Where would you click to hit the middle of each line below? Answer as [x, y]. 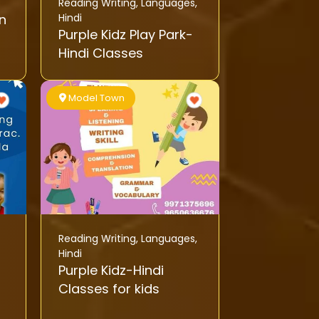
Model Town [97, 98]
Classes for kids [109, 289]
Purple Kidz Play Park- [125, 35]
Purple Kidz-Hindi [111, 271]
